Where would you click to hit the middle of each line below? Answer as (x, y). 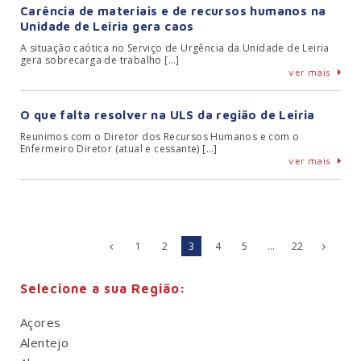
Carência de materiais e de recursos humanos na (173, 11)
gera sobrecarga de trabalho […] (100, 60)
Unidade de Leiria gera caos (107, 26)
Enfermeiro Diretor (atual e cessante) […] (119, 149)
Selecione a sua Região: (103, 288)
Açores (41, 322)
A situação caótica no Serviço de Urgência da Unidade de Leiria (175, 48)
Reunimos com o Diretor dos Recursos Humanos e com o (160, 137)
